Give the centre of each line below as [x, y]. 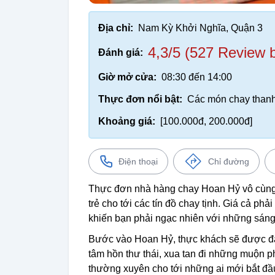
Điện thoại [138, 161]
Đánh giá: [121, 52]
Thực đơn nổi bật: [140, 99]
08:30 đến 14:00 [197, 77]
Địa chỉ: [116, 28]
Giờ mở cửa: [127, 77]
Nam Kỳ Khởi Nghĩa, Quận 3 [200, 28]
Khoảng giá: [127, 121]
